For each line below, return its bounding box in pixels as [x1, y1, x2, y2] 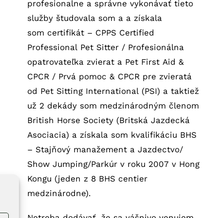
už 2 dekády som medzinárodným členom [27, 100, 199, 110]
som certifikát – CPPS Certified [27, 27, 154, 37]
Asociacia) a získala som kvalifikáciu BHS [27, 129, 197, 140]
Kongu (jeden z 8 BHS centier [27, 173, 147, 183]
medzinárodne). [27, 188, 91, 198]
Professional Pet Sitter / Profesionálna [27, 42, 184, 52]
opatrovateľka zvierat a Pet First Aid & [27, 56, 184, 67]
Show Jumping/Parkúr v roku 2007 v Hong [27, 159, 200, 169]
